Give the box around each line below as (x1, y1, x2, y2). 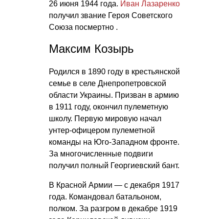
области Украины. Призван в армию (49, 91, 179, 100)
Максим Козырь (49, 42, 134, 56)
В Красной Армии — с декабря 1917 (49, 181, 179, 190)
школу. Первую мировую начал (49, 114, 161, 123)
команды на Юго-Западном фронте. (49, 138, 179, 147)
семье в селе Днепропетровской (49, 79, 166, 88)
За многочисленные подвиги (49, 150, 153, 158)
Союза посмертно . (49, 23, 118, 32)
